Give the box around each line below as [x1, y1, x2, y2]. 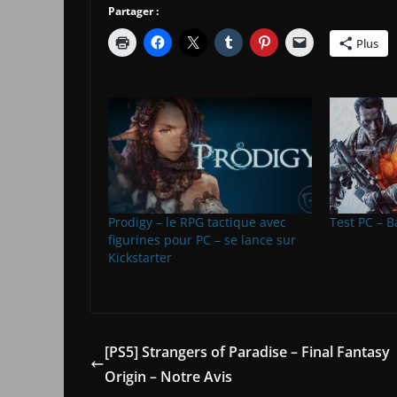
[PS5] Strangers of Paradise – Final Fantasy [105, 342, 390, 362]
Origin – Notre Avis [105, 367, 232, 387]
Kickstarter [108, 249, 172, 267]
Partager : [108, 3, 159, 19]
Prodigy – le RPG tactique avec [108, 214, 286, 231]
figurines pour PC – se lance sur [108, 231, 296, 249]
